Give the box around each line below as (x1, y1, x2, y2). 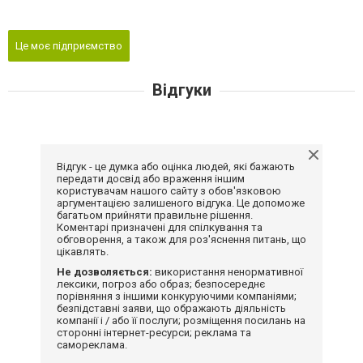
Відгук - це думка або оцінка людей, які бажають (57, 160, 295, 173)
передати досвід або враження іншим (57, 172, 245, 185)
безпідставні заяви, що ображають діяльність (57, 301, 286, 314)
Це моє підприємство (15, 39, 122, 52)
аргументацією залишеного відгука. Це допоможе (57, 196, 305, 209)
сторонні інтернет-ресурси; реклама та (57, 326, 251, 339)
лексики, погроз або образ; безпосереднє (57, 277, 265, 290)
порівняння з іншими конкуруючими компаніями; (57, 289, 297, 302)
